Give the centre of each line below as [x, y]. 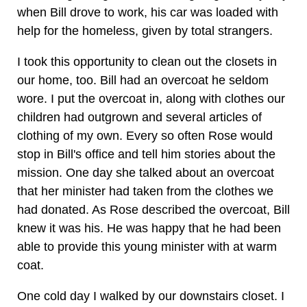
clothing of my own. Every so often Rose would [145, 136]
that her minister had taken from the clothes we [145, 191]
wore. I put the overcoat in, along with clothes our [151, 99]
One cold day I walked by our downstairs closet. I [151, 296]
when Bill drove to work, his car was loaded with [148, 12]
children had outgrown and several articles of [139, 117]
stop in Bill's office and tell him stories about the [146, 154]
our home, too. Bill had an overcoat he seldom [143, 80]
